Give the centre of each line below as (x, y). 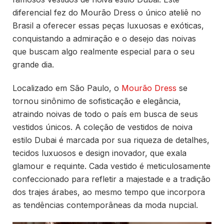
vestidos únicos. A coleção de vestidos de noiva (102, 127)
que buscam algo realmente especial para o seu (103, 51)
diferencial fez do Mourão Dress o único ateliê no (107, 12)
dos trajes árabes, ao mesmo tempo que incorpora (109, 192)
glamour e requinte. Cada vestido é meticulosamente (111, 166)
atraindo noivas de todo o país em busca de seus (105, 114)
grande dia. (33, 64)
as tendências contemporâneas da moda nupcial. (105, 205)
